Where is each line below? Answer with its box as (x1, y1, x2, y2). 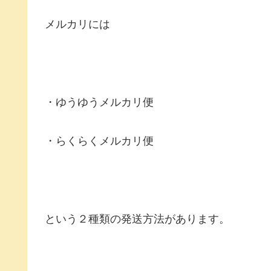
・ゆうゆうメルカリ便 (45, 96, 154, 108)
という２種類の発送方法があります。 (45, 212, 230, 225)
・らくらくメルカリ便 (45, 135, 154, 148)
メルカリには (45, 18, 110, 31)
